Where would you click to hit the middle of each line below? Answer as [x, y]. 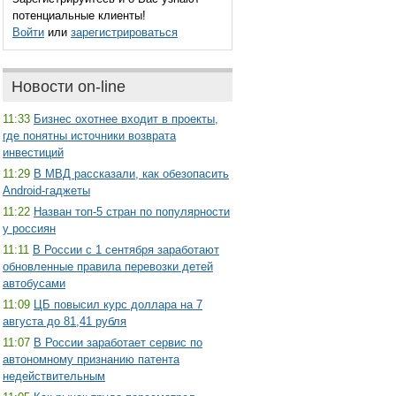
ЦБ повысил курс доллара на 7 [118, 305]
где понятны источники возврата [89, 136]
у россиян [29, 228]
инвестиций [33, 152]
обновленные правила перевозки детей [108, 267]
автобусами [34, 283]
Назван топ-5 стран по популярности [132, 212]
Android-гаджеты [46, 190]
